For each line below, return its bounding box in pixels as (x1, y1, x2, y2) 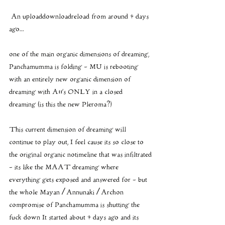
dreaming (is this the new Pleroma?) (9, 100, 112, 109)
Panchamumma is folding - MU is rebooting (9, 62, 140, 72)
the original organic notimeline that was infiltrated (9, 150, 152, 160)
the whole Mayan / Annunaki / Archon (9, 188, 126, 197)
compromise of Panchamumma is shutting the (9, 200, 142, 210)
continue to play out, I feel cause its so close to (9, 138, 146, 147)
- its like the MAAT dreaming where (9, 163, 121, 172)
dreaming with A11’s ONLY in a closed (9, 87, 125, 97)
